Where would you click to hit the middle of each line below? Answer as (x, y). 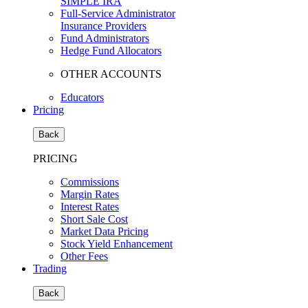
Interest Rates (90, 207)
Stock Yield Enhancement (117, 244)
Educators (82, 97)
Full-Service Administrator (118, 13)
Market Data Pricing (104, 231)
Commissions (90, 182)
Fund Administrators (105, 38)
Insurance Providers (103, 26)
